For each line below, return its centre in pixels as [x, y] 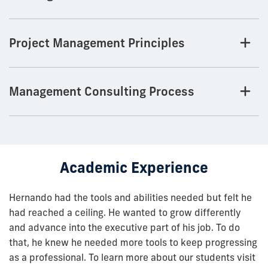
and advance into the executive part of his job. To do [124, 228]
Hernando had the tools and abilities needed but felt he [130, 198]
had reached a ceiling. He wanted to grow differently [125, 213]
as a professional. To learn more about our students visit [132, 258]
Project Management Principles [97, 43]
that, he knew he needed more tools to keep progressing [133, 243]
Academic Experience [134, 168]
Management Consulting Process [102, 92]
